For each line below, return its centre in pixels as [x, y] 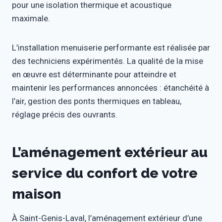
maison [36, 194]
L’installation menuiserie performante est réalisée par [111, 48]
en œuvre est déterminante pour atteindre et [94, 75]
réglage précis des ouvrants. [65, 115]
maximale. [31, 19]
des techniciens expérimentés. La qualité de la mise [108, 61]
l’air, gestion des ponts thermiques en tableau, [97, 101]
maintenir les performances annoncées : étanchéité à [111, 88]
